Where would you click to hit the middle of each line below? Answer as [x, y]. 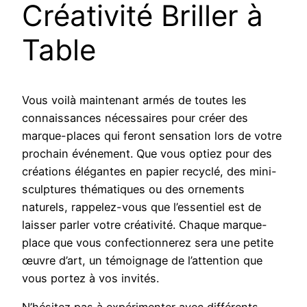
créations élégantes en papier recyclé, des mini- [149, 172]
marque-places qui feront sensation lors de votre [152, 136]
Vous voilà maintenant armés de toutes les [134, 100]
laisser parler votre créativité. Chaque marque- [145, 225]
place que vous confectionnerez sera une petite [148, 243]
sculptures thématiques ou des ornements [133, 189]
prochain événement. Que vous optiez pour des [147, 154]
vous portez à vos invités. [90, 279]
